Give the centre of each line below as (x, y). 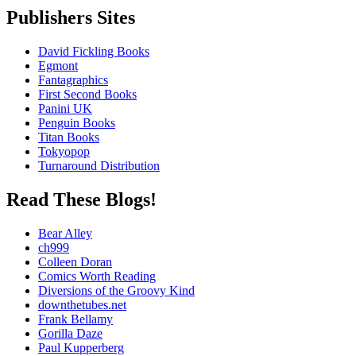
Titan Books (69, 137)
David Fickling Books (94, 52)
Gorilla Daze (70, 334)
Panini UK (65, 109)
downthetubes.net (82, 305)
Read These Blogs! (81, 200)
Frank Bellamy (75, 319)
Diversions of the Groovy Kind (116, 291)
